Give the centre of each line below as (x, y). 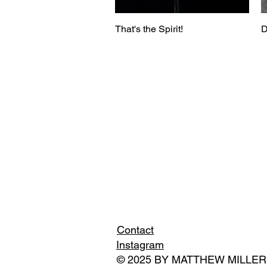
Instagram (140, 244)
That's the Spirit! (149, 29)
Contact (135, 229)
